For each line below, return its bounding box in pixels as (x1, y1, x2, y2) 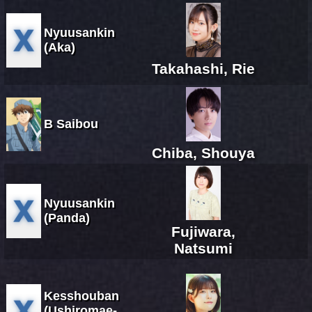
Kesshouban (44, 288, 119, 303)
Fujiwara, (171, 223, 235, 240)
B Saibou (44, 116, 98, 131)
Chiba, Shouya (151, 144, 255, 161)
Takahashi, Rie (151, 60, 255, 77)
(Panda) (44, 210, 90, 225)
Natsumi (173, 240, 233, 256)
